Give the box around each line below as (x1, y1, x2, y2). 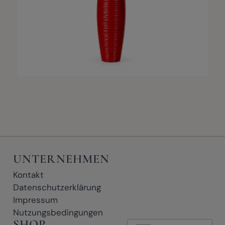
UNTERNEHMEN (13, 152, 110, 167)
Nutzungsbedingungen (13, 206, 103, 218)
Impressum (13, 194, 58, 205)
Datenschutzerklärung (13, 181, 101, 193)
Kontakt (13, 169, 44, 180)
